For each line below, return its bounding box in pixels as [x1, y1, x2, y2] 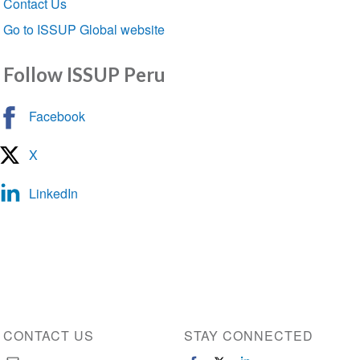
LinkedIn [28, 183, 78, 202]
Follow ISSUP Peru [2, 62, 166, 86]
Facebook [28, 106, 85, 125]
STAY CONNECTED [184, 326, 314, 345]
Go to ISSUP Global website [2, 19, 165, 39]
